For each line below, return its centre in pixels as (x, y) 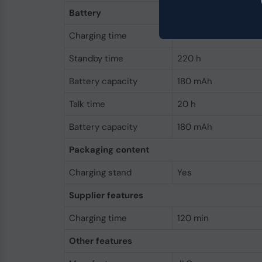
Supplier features (106, 195)
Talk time (87, 104)
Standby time (96, 58)
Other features (100, 241)
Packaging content (109, 150)
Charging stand (100, 173)
